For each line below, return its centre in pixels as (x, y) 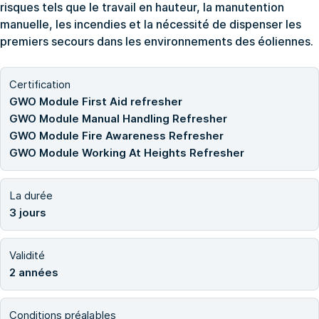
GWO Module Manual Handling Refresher (118, 119)
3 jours (28, 213)
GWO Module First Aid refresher (96, 102)
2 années (34, 273)
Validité (27, 256)
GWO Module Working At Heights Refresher (127, 153)
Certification (40, 85)
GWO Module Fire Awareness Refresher (116, 136)
